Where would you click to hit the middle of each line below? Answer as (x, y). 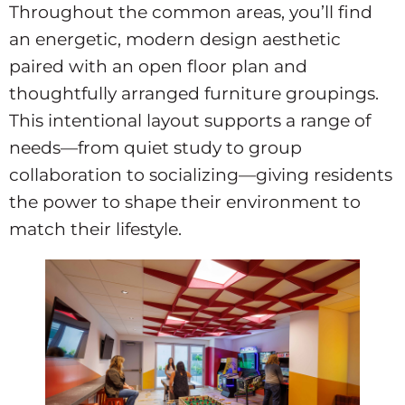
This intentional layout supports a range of (190, 121)
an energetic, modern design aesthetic (175, 39)
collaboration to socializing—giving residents (201, 175)
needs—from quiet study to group (155, 148)
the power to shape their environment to (185, 202)
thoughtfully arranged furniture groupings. (194, 94)
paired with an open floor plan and (158, 66)
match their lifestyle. (95, 229)
